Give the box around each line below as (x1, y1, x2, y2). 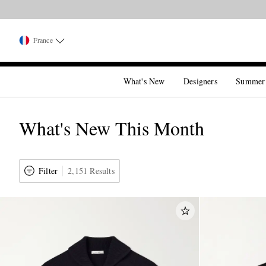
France (33, 35, 53, 45)
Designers (183, 75, 217, 87)
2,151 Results (68, 165, 115, 176)
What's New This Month (19, 115, 204, 141)
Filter (39, 165, 58, 176)
